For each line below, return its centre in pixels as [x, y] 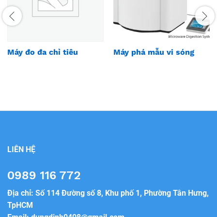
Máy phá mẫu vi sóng [154, 52]
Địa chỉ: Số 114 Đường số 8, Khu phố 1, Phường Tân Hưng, [108, 193]
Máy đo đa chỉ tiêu [43, 52]
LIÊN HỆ [21, 150]
